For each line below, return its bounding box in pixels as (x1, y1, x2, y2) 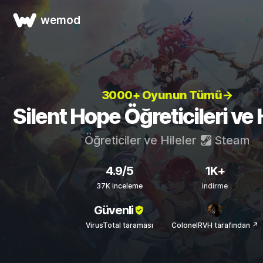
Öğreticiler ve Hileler (84, 133, 199, 147)
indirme (201, 181, 228, 190)
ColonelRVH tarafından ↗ (171, 221, 258, 230)
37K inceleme (96, 181, 143, 190)
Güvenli (93, 203, 133, 217)
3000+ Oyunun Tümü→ (101, 88, 233, 102)
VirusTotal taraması (86, 221, 153, 230)
